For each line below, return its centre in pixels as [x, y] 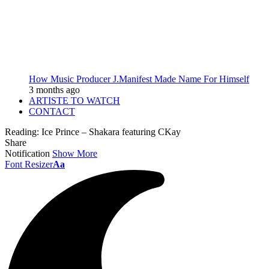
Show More [75, 153]
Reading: [22, 132]
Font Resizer [29, 164]
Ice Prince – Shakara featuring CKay [111, 132]
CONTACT [52, 111]
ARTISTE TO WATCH [74, 101]
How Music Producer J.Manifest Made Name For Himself [139, 79]
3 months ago [54, 90]
